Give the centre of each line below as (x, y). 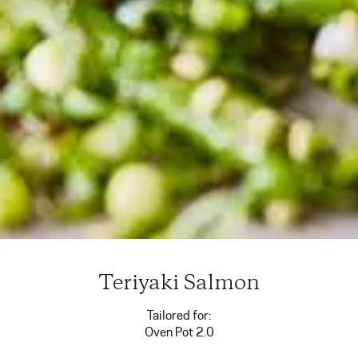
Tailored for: (179, 315)
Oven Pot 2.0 (179, 332)
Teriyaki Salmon (179, 284)
